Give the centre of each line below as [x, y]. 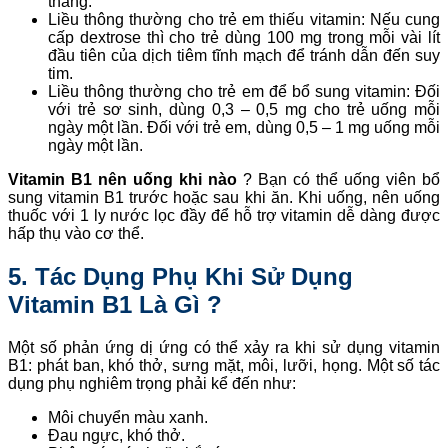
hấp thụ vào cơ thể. [76, 233]
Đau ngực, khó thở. [116, 435]
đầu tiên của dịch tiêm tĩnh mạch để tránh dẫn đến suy [244, 55]
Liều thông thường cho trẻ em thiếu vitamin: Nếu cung [244, 19]
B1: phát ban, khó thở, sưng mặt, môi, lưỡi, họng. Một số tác [224, 365]
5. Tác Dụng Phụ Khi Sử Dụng [180, 276]
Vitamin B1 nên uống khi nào [122, 179]
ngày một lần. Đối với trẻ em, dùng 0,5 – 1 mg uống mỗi [244, 127]
